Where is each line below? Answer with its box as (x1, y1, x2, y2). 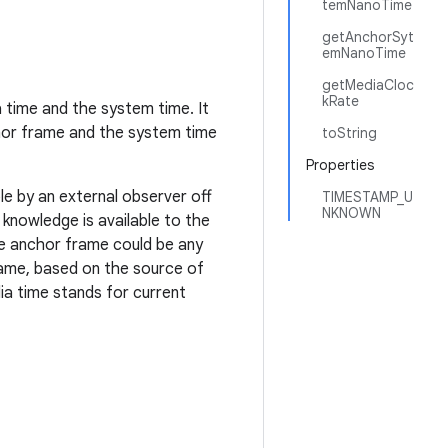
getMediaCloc (322, 76, 414, 94)
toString (322, 124, 377, 142)
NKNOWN (322, 204, 381, 222)
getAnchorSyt (322, 28, 414, 46)
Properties (306, 156, 374, 174)
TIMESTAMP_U (322, 188, 413, 206)
